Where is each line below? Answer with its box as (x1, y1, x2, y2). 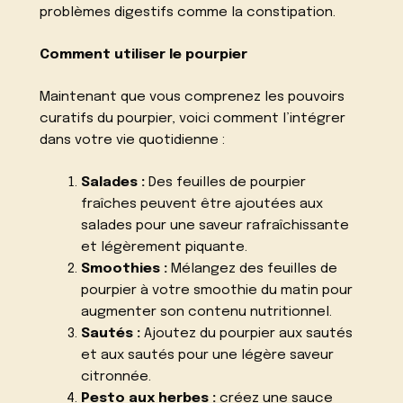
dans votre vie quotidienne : (40, 132, 226, 148)
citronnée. (80, 369, 151, 384)
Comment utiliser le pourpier (40, 47, 248, 62)
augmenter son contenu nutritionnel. (80, 304, 332, 319)
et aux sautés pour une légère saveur (80, 347, 334, 363)
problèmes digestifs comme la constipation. (40, 5, 336, 21)
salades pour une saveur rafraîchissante (80, 218, 349, 233)
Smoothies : (80, 261, 167, 276)
